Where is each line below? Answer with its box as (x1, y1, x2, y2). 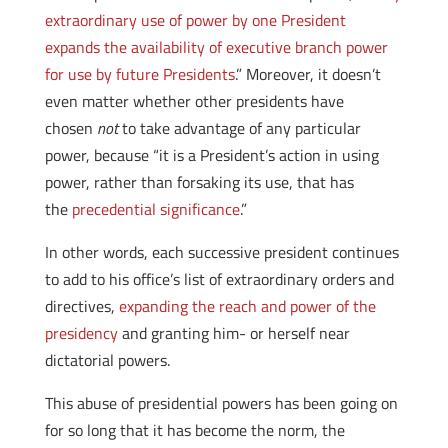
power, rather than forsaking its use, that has (44, 170, 354, 194)
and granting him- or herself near (117, 321, 350, 345)
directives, (44, 294, 119, 318)
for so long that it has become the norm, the (44, 418, 345, 442)
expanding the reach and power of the (118, 294, 376, 318)
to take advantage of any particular (121, 116, 361, 140)
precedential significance (71, 197, 240, 221)
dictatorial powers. (44, 348, 170, 372)
